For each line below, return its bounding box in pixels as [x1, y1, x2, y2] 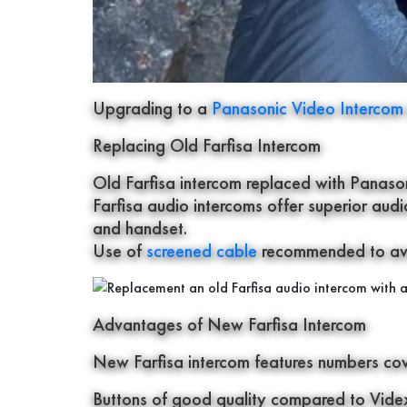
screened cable [146, 239, 257, 263]
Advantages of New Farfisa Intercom [93, 313, 366, 337]
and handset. [93, 216, 187, 241]
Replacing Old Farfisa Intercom [93, 134, 321, 158]
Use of [93, 239, 146, 263]
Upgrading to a [93, 96, 212, 121]
